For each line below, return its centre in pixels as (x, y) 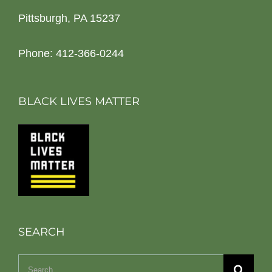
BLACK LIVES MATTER (79, 102)
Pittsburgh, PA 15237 (69, 19)
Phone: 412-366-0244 (71, 54)
